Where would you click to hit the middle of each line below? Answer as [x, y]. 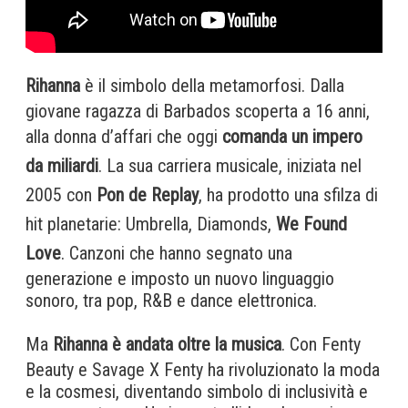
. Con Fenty [321, 344]
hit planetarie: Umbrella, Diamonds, [151, 224]
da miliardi [62, 165]
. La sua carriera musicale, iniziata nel [230, 165]
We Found [311, 224]
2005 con [61, 194]
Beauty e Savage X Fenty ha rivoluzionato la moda [203, 369]
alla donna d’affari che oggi [124, 136]
